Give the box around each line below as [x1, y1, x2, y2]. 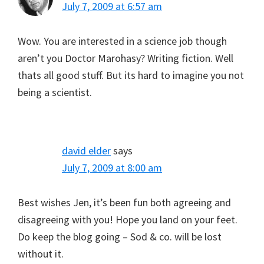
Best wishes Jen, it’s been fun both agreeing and [18, 195, 231, 209]
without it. [18, 246, 64, 260]
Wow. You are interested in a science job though [18, 34, 227, 48]
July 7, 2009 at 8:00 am [62, 160, 162, 174]
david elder [62, 143, 111, 157]
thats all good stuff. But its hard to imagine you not [18, 68, 244, 82]
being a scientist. [18, 85, 92, 99]
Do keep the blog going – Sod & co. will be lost [18, 229, 222, 243]
